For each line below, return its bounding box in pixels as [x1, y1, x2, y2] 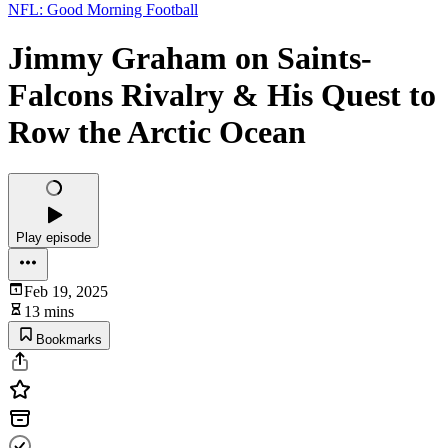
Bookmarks [36, 331, 102, 347]
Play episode [16, 229, 91, 245]
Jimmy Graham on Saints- [8, 40, 372, 77]
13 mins [24, 302, 74, 320]
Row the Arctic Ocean [8, 114, 306, 151]
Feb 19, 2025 [24, 282, 108, 300]
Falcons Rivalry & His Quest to [8, 77, 436, 114]
